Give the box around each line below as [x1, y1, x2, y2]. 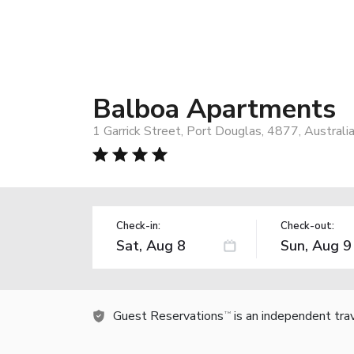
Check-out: [280, 218, 334, 233]
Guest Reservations [113, 307, 224, 325]
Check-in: [116, 218, 160, 233]
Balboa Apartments [92, 90, 336, 127]
